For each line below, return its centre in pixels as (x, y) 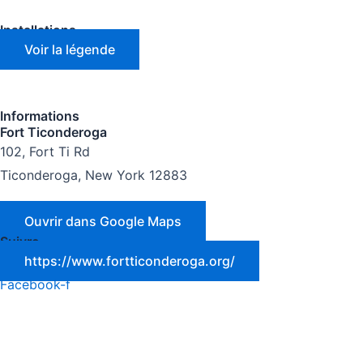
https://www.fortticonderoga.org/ (130, 261)
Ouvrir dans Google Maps (103, 221)
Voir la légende (70, 49)
